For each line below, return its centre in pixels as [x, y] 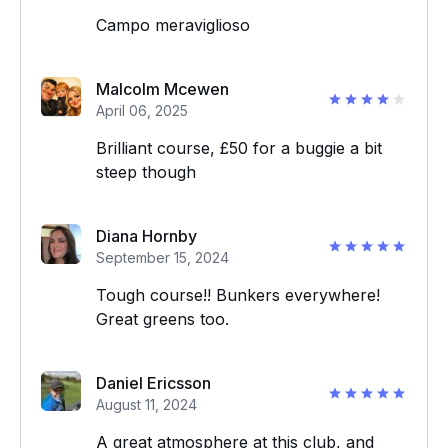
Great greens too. [162, 319]
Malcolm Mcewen [162, 89]
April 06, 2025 [142, 110]
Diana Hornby [146, 236]
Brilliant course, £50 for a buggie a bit [239, 148]
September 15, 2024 [162, 257]
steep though [146, 172]
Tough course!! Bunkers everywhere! [238, 295]
